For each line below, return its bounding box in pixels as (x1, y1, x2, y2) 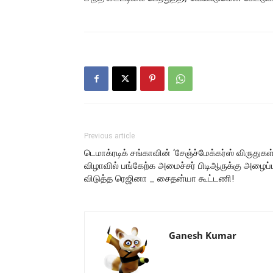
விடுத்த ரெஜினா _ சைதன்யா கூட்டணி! (84, 173, 234, 184)
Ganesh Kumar (169, 229, 236, 241)
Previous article (84, 132, 135, 140)
